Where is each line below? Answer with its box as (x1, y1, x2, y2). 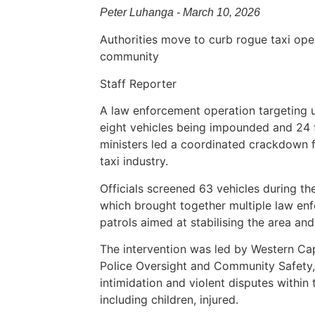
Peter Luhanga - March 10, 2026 (100, 6, 260, 18)
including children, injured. (100, 292, 238, 307)
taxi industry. (100, 154, 168, 169)
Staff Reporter (100, 76, 176, 91)
